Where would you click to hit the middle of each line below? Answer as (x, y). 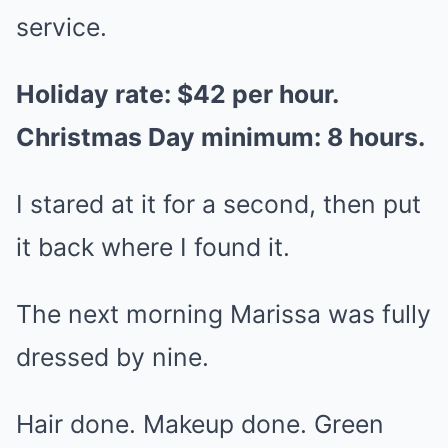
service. (61, 27)
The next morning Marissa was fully (223, 314)
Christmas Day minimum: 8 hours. (220, 137)
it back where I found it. (153, 247)
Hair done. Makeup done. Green (200, 424)
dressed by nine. (112, 357)
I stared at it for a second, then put (218, 204)
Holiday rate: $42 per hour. (177, 94)
